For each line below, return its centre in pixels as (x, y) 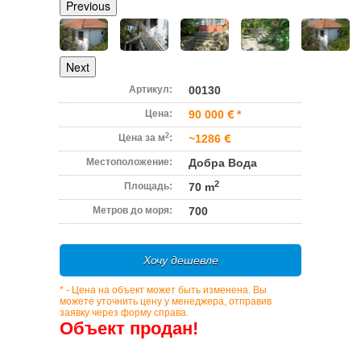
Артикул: (151, 89)
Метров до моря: (133, 210)
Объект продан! (129, 328)
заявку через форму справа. (124, 313)
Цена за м (142, 138)
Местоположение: (129, 162)
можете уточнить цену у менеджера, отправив (166, 301)
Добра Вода (223, 163)
